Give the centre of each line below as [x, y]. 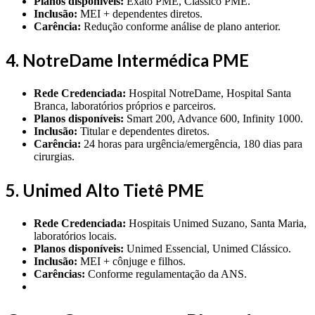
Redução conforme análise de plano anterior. [181, 26]
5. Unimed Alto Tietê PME [105, 190]
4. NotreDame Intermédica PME [127, 60]
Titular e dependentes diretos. [143, 131]
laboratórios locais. [75, 236]
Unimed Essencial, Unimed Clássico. [207, 248]
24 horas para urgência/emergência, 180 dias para [192, 143]
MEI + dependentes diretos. [140, 13]
